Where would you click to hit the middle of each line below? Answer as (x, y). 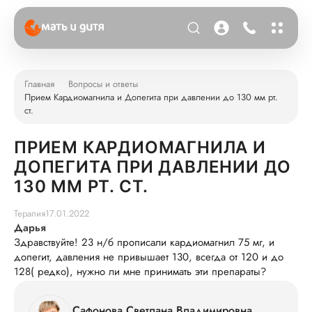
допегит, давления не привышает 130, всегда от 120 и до (149, 257)
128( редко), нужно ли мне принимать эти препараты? (140, 272)
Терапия (30, 213)
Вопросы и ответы (103, 84)
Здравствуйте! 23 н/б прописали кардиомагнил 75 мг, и (144, 242)
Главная (39, 84)
